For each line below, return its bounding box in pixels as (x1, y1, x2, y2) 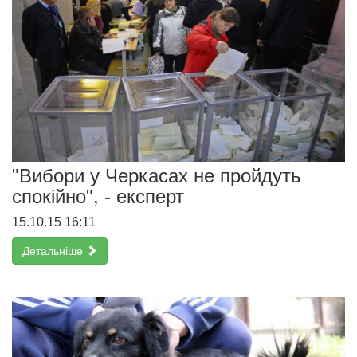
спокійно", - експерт (12, 185, 184, 207)
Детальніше (22, 244, 86, 257)
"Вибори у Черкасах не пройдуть (12, 164, 301, 186)
